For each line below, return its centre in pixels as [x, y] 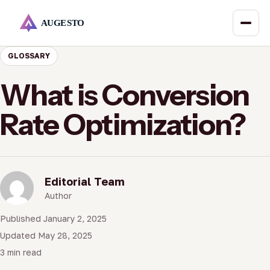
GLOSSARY [29, 56]
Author [58, 195]
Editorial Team [85, 181]
